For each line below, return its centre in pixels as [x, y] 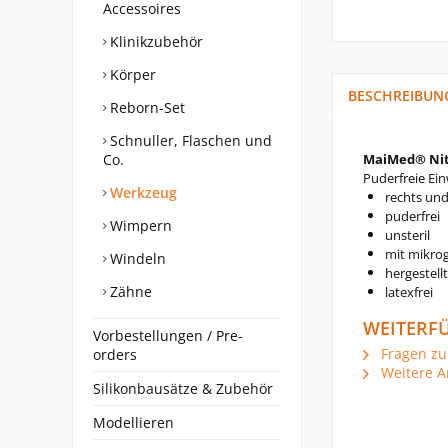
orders [115, 354]
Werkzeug [141, 192]
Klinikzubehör [154, 41]
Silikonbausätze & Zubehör [183, 388]
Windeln [136, 258]
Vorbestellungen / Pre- [168, 335]
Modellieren [133, 422]
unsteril [407, 235]
